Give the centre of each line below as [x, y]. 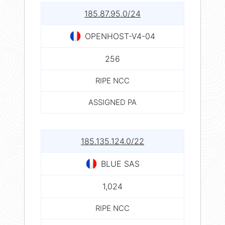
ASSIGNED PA [113, 102]
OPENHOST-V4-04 [120, 36]
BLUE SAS [120, 163]
